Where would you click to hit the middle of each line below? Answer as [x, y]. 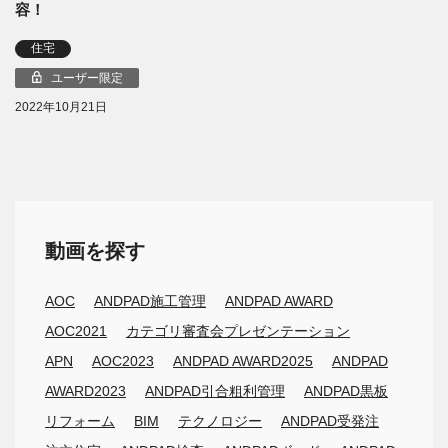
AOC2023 [123, 361]
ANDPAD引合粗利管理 [215, 391]
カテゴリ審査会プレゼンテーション [238, 331]
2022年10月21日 [61, 106]
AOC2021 [76, 331]
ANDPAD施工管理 [150, 301]
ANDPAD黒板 [346, 391]
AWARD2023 [85, 391]
